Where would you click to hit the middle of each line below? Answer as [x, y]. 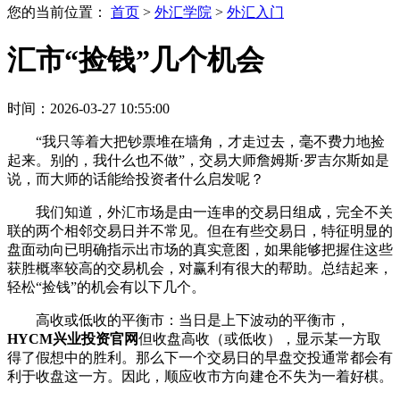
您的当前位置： [59, 12]
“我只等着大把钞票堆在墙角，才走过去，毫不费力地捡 [210, 141]
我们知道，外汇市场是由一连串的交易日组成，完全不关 [214, 212]
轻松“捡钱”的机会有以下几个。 [106, 287]
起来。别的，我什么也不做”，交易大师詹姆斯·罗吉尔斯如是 [198, 160]
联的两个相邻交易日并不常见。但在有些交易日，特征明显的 [200, 230]
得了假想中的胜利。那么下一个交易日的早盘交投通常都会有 [200, 357]
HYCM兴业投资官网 [73, 338]
